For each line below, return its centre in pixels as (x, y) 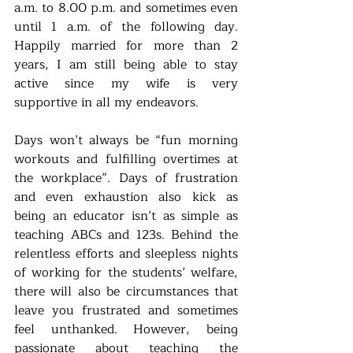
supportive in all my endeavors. (108, 102)
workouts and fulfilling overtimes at (126, 159)
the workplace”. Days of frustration (126, 178)
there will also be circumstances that (126, 291)
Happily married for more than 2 (126, 45)
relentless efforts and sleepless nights (126, 253)
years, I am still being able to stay (126, 64)
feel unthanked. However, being (126, 329)
